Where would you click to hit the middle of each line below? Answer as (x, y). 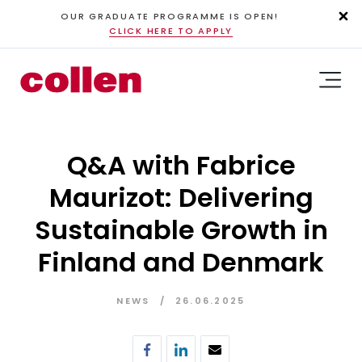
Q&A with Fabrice (181, 166)
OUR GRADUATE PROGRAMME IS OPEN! (170, 16)
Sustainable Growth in (181, 230)
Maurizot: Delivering (181, 198)
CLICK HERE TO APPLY (171, 31)
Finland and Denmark (181, 263)
